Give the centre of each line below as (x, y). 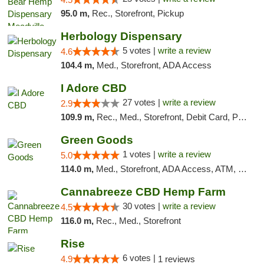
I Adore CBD (93, 88)
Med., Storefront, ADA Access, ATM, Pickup (167, 169)
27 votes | (142, 102)
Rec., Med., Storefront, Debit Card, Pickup (167, 117)
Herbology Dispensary (121, 36)
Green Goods (97, 140)
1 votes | (140, 154)
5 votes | (140, 50)
